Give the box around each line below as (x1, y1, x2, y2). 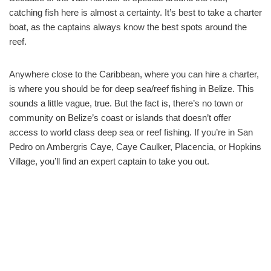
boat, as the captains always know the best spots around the (9, 22, 247, 33)
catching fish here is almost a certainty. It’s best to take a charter (9, 7, 262, 18)
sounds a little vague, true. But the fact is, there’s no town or (9, 98, 243, 109)
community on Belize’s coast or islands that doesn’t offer (9, 113, 231, 123)
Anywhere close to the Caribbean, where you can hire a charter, (9, 69, 259, 80)
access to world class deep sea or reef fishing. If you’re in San (9, 127, 253, 138)
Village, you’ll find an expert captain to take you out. (9, 156, 209, 167)
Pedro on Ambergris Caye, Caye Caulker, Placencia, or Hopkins (9, 142, 261, 152)
